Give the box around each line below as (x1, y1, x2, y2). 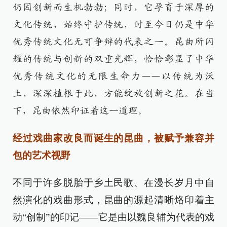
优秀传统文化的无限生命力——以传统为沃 (13, 71, 214, 81)
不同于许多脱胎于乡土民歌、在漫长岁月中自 (13, 177, 214, 188)
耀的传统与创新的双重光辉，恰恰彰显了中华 (13, 54, 214, 64)
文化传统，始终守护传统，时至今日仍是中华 (13, 20, 214, 29)
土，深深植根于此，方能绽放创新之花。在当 (13, 89, 214, 98)
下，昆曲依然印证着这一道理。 (13, 106, 147, 116)
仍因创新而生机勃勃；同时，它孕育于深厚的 (13, 3, 214, 12)
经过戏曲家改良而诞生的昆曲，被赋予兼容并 (13, 133, 214, 143)
